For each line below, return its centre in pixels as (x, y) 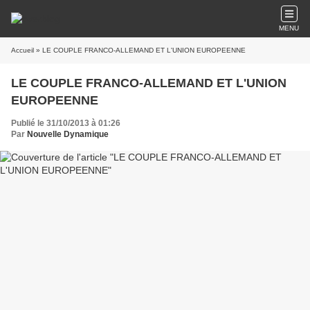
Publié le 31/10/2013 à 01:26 (66, 123)
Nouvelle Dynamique (68, 134)
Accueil (22, 50)
